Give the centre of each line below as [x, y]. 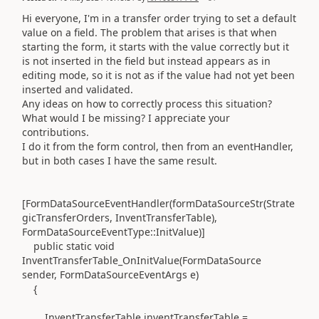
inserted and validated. [78, 89]
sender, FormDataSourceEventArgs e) [110, 274]
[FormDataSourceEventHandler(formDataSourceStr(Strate [158, 203]
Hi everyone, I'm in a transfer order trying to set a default [159, 18]
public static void [68, 246]
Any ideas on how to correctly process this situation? [147, 103]
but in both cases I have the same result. [120, 160]
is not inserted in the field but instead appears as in [146, 61]
